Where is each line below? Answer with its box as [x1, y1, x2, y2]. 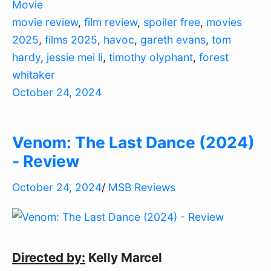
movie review [12, 15, 78, 28]
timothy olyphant [109, 50, 193, 64]
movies [206, 15, 242, 28]
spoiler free [143, 15, 200, 28]
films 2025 [45, 33, 97, 46]
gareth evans [140, 33, 206, 46]
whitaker [12, 68, 55, 81]
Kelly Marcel [85, 249, 162, 265]
